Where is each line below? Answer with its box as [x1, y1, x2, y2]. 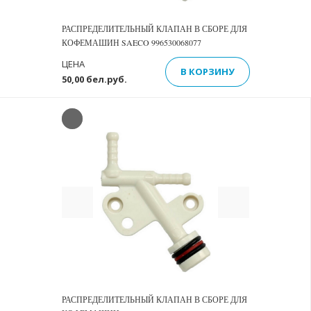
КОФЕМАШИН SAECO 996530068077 [62, 37, 201, 48]
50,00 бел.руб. [62, 73, 127, 85]
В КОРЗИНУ [180, 65, 235, 78]
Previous [76, 187, 126, 205]
